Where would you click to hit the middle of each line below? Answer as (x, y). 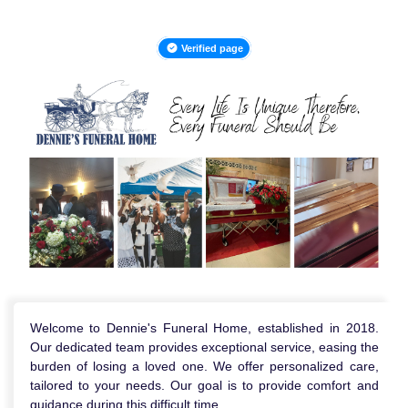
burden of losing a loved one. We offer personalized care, (204, 366)
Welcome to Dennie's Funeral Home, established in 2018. (204, 327)
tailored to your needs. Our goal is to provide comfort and (204, 385)
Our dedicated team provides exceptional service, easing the (204, 347)
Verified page (210, 48)
